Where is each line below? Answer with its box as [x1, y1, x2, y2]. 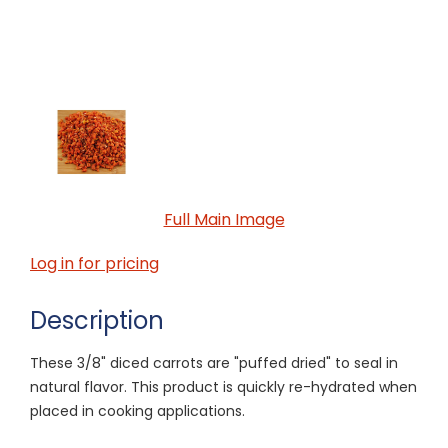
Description [30, 303, 164, 337]
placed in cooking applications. [30, 400, 245, 421]
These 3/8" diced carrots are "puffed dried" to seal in [30, 352, 398, 373]
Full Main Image [163, 207, 285, 231]
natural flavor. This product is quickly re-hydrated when [30, 376, 417, 397]
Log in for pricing [30, 251, 159, 275]
